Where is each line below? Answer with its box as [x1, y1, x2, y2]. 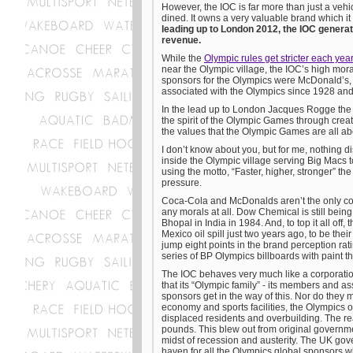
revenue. [162, 35, 201, 46]
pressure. [162, 177, 204, 188]
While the [162, 53, 204, 64]
